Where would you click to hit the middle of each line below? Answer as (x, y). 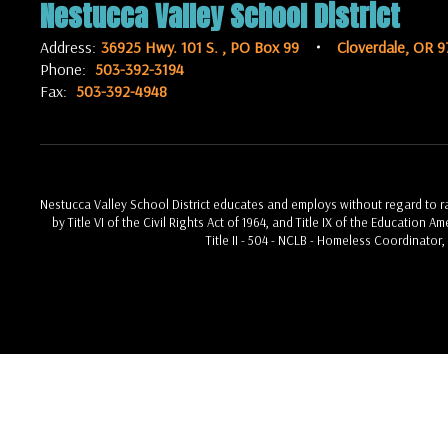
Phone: (63, 69)
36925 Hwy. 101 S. (161, 47)
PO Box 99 (264, 47)
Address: (68, 47)
